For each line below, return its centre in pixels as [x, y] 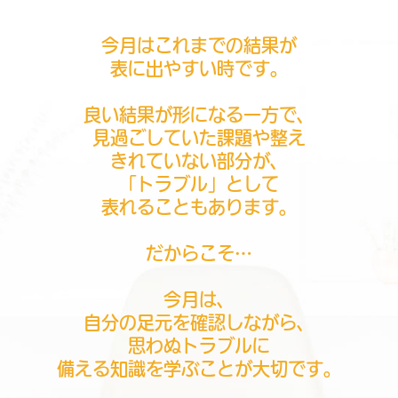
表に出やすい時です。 [199, 68]
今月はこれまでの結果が [199, 45]
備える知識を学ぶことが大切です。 [199, 369]
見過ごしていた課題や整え [199, 138]
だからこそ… [199, 253]
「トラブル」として [199, 184]
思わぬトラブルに [199, 346]
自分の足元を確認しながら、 [199, 322]
